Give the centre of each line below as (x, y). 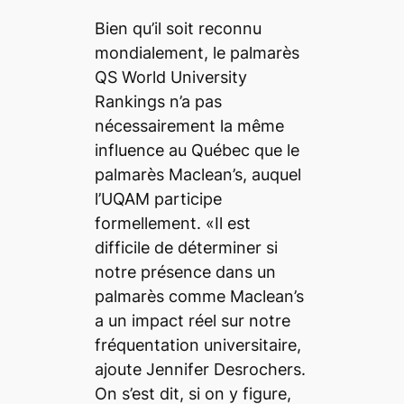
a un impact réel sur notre (192, 320)
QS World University (170, 77)
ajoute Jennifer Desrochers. (200, 369)
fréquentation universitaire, (197, 344)
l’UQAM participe (158, 198)
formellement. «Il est (172, 223)
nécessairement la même (189, 125)
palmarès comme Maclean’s (199, 296)
